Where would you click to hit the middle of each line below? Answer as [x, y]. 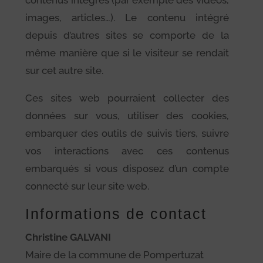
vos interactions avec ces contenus [127, 151]
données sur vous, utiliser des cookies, [127, 115]
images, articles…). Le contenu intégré [127, 17]
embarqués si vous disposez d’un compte [127, 168]
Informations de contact [116, 213]
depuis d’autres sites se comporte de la [127, 35]
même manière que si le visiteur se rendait [127, 53]
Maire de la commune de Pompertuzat [115, 254]
